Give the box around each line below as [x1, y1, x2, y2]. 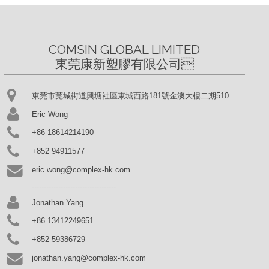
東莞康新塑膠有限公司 [55, 56, 181, 71]
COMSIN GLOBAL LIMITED [49, 41, 201, 57]
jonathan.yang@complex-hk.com [31, 253, 146, 263]
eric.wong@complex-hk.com [31, 165, 130, 175]
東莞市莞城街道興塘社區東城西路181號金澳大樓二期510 [31, 91, 229, 100]
